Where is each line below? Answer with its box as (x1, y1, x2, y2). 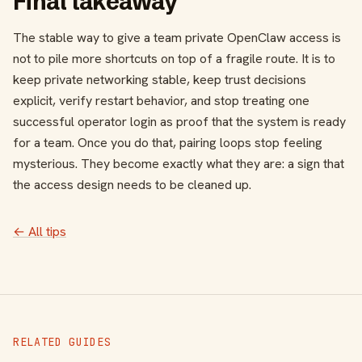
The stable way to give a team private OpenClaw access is (13, 29, 341, 47)
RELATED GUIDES (13, 335, 112, 350)
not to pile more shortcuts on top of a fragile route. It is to (13, 50, 335, 68)
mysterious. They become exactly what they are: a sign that (13, 155, 344, 173)
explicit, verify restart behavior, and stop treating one (13, 92, 309, 110)
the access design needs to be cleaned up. (13, 176, 251, 194)
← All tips (13, 223, 66, 241)
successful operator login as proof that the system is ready (13, 113, 346, 131)
